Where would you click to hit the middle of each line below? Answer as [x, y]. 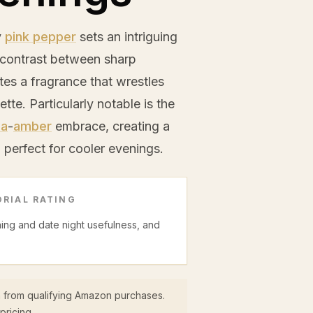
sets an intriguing [127, 37]
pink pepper [41, 37]
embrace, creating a [111, 126]
